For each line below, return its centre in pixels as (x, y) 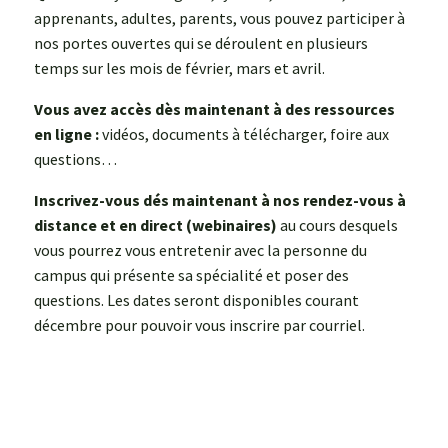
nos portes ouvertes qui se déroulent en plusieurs (201, 42)
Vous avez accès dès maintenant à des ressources (214, 108)
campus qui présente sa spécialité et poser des (191, 274)
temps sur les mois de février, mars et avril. (179, 67)
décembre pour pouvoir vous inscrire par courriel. (199, 324)
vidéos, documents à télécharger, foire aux (244, 133)
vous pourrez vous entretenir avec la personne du (200, 249)
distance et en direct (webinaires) (155, 224)
